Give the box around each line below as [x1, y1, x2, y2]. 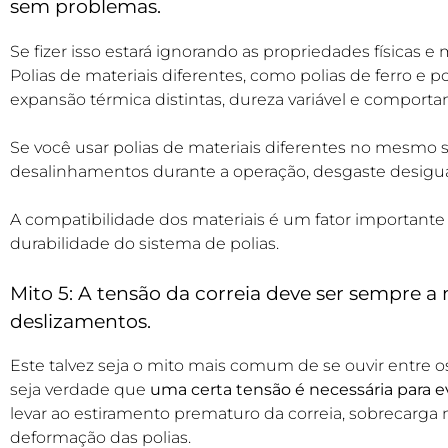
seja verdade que [10, 380, 146, 400]
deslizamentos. [10, 309, 151, 333]
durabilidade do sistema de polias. [10, 233, 279, 253]
